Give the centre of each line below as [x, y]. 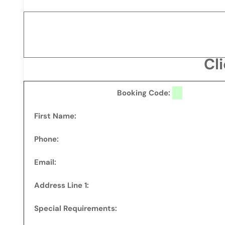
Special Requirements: [76, 208]
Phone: [46, 139]
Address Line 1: [62, 185]
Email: [45, 162]
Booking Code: [145, 93]
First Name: [55, 116]
